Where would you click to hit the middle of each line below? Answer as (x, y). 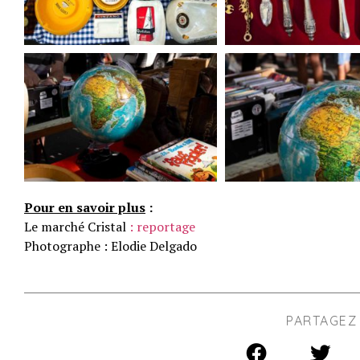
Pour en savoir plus (85, 207)
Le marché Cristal (77, 226)
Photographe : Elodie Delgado (110, 245)
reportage (166, 226)
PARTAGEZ (321, 320)
